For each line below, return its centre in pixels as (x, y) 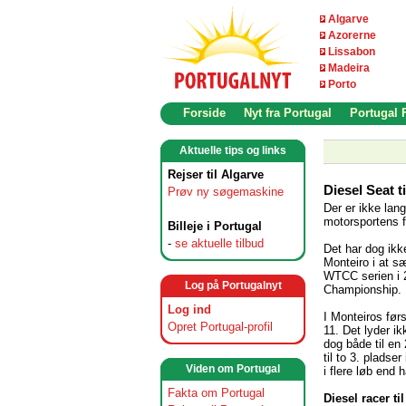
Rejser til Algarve (216, 174)
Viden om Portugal (233, 369)
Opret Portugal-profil (220, 327)
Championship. (362, 289)
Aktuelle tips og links (233, 150)
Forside (204, 113)
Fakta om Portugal (216, 393)
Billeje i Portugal (215, 226)
